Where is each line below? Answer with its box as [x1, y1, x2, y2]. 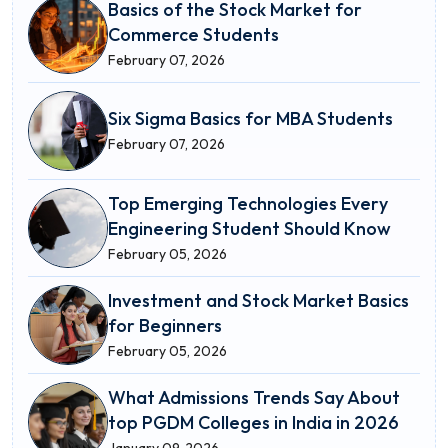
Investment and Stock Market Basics [108, 288, 409, 312]
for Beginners [108, 313, 222, 337]
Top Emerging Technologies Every [108, 191, 388, 215]
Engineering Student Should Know [108, 216, 391, 240]
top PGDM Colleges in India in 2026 [108, 410, 399, 434]
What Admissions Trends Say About [108, 385, 400, 409]
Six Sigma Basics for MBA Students [108, 107, 393, 130]
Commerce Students [108, 22, 279, 46]
